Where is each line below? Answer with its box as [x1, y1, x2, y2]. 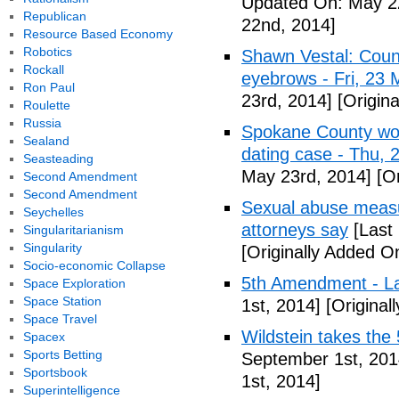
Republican [22, 9, 86, 23]
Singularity [22, 240, 82, 255]
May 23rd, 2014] [241, 167, 371, 186]
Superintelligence [22, 383, 120, 397]
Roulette [22, 98, 70, 112]
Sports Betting [22, 347, 102, 362]
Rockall [22, 62, 64, 77]
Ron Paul [22, 80, 75, 94]
